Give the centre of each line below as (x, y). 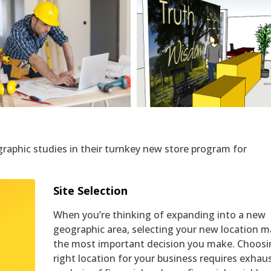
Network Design (44, 51)
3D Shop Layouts (223, 51)
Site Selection (91, 191)
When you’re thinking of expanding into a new (160, 215)
